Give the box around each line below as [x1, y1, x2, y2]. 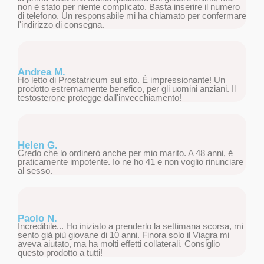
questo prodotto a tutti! [18, 247, 103, 258]
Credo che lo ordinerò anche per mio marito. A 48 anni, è [18, 148, 233, 159]
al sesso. [18, 166, 52, 176]
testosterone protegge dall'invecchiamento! [18, 93, 181, 103]
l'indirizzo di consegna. [18, 19, 104, 30]
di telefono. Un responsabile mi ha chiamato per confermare [18, 11, 246, 21]
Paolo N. [18, 213, 57, 225]
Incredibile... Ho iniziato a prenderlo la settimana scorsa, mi [18, 221, 243, 232]
